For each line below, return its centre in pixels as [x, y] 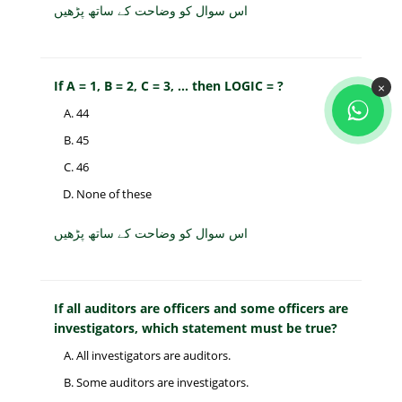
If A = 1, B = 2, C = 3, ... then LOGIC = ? [169, 86]
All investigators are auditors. [153, 356]
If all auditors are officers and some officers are [201, 309]
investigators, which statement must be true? [196, 328]
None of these [114, 194]
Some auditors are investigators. [162, 383]
